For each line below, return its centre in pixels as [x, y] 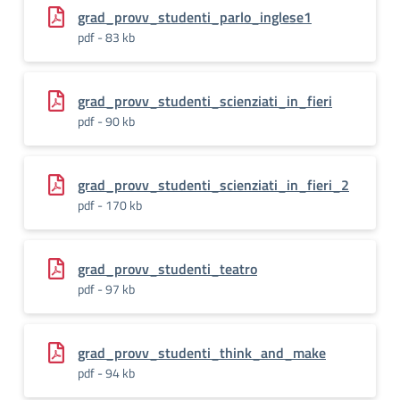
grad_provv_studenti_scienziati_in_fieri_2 [213, 185]
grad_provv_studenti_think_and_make [202, 353]
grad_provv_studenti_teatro [167, 269]
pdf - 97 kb [106, 289]
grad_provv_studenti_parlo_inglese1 [195, 17]
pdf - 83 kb [106, 37]
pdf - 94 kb [106, 373]
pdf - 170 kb [110, 205]
